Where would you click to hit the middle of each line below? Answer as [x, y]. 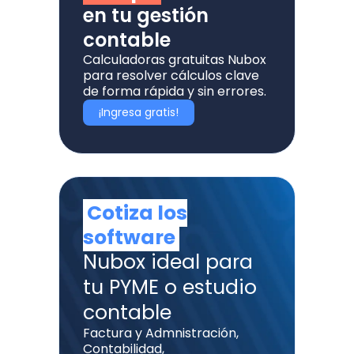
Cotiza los [137, 213]
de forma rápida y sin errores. [175, 92]
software [129, 238]
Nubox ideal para [168, 262]
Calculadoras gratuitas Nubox [175, 60]
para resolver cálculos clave [171, 76]
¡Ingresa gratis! [139, 113]
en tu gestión [146, 16]
